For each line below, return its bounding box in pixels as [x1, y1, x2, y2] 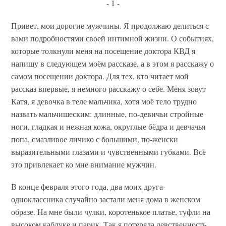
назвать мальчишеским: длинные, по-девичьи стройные [11, 108, 204, 119]
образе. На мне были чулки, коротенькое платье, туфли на [11, 206, 211, 217]
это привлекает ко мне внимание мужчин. [11, 158, 157, 169]
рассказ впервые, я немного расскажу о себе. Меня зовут [11, 83, 206, 94]
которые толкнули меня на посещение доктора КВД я [11, 45, 196, 56]
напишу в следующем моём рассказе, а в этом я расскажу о [11, 58, 214, 69]
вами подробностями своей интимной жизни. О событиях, [11, 32, 214, 43]
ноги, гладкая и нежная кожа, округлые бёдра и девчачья [11, 121, 206, 132]
